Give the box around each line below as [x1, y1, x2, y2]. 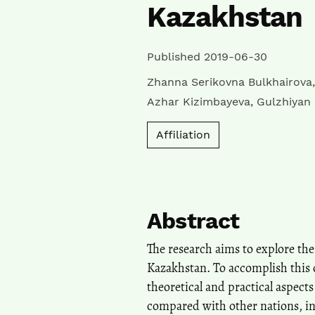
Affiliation [156, 127, 210, 141]
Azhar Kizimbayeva [147, 94, 250, 108]
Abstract [147, 207, 240, 234]
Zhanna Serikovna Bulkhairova [147, 75, 312, 89]
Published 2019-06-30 [147, 49, 267, 63]
